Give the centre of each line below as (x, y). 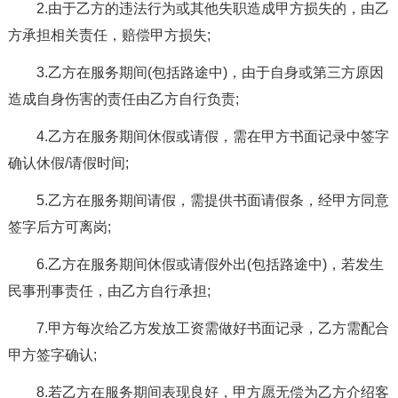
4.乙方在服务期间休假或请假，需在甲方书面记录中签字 (212, 136)
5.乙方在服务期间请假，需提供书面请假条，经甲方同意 (212, 200)
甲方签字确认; (52, 354)
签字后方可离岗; (59, 227)
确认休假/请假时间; (68, 163)
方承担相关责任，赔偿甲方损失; (109, 35)
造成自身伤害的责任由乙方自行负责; (123, 99)
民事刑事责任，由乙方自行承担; (109, 291)
